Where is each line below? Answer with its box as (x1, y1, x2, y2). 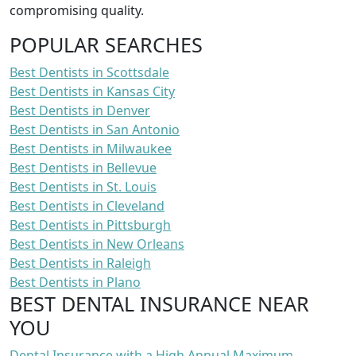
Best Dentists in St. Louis (10, 177, 157, 195)
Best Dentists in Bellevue (10, 158, 157, 176)
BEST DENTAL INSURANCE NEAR (10, 289, 309, 317)
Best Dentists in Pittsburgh (10, 215, 171, 234)
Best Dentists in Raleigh (10, 253, 151, 272)
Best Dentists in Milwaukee (10, 139, 172, 157)
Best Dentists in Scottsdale (10, 63, 169, 81)
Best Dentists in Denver (10, 101, 150, 119)
